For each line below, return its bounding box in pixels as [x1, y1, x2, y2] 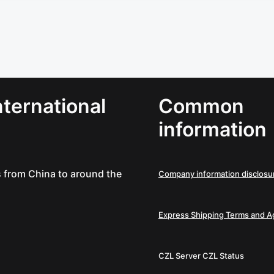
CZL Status [202, 251, 244, 261]
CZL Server [158, 251, 201, 261]
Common [158, 94, 244, 118]
